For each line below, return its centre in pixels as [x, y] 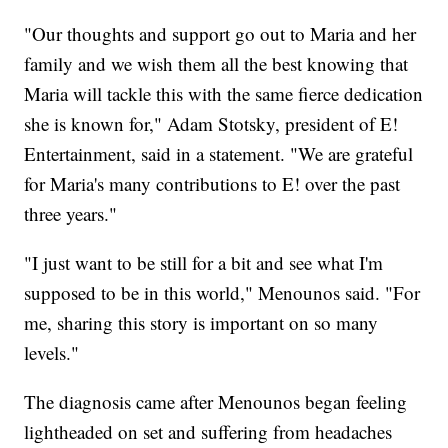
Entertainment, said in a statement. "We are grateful [219, 154]
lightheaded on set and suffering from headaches [208, 432]
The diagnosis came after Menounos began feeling [216, 402]
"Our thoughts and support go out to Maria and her [220, 34]
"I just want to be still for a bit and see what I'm [204, 263]
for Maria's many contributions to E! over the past [212, 184]
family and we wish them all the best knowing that [216, 64]
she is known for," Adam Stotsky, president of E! [211, 124]
